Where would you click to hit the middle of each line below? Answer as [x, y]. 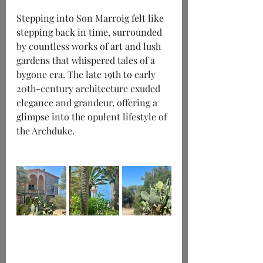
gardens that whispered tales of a [87, 60]
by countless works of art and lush [90, 46]
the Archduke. [45, 131]
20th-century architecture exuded [90, 89]
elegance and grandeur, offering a [88, 103]
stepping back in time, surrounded [90, 32]
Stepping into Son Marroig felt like [91, 18]
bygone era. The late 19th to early [87, 75]
